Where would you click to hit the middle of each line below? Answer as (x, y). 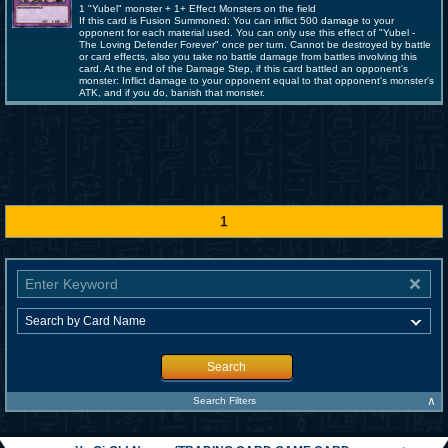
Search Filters (224, 400)
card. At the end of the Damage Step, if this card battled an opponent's (243, 68)
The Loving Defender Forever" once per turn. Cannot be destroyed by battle (255, 44)
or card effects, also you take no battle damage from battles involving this (248, 56)
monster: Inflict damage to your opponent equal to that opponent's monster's (256, 80)
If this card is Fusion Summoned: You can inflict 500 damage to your (236, 20)
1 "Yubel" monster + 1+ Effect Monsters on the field (197, 8)
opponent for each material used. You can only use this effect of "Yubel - (247, 32)
